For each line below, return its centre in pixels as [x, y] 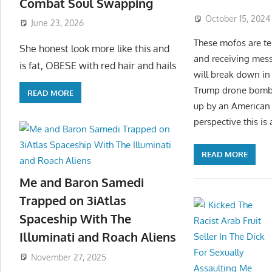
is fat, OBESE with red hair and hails [98, 66]
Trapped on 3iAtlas [73, 200]
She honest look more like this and [94, 49]
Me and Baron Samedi [82, 182]
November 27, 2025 [68, 257]
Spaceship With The [75, 218]
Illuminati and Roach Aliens [98, 236]
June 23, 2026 [57, 23]
